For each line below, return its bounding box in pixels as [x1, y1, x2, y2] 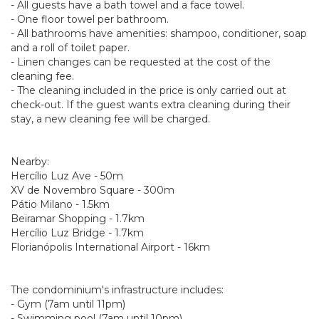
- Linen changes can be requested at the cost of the [11, 56, 271, 68]
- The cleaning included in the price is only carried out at [11, 84, 286, 97]
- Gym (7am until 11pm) [11, 298, 125, 310]
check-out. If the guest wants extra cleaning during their [11, 98, 291, 111]
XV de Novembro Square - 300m [11, 184, 174, 197]
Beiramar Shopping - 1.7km [11, 212, 145, 225]
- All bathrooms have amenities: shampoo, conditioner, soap [11, 27, 307, 40]
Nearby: [11, 155, 49, 168]
